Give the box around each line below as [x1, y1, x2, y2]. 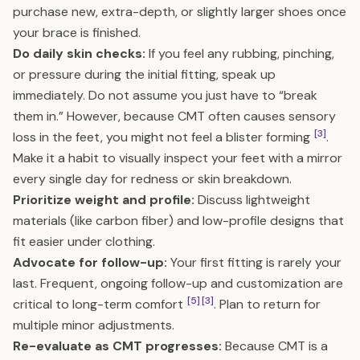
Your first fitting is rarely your [167, 254, 342, 271]
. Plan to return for [214, 296, 321, 313]
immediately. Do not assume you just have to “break [13, 87, 317, 104]
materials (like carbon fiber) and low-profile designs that [13, 212, 344, 229]
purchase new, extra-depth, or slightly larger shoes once [13, 3, 346, 20]
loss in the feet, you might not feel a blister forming [13, 129, 313, 145]
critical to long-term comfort [13, 296, 186, 313]
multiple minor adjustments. [13, 317, 174, 333]
